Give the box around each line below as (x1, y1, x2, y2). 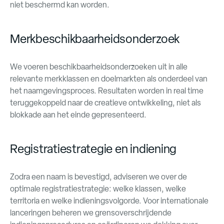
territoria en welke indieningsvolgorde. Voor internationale (10, 195, 208, 206)
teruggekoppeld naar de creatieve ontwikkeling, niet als (10, 97, 201, 108)
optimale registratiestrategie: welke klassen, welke (10, 183, 186, 194)
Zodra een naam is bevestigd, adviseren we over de (10, 171, 187, 182)
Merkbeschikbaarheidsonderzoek (10, 31, 180, 46)
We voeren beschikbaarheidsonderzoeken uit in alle (10, 61, 187, 72)
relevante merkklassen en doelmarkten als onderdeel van (10, 73, 207, 84)
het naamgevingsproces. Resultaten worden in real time (10, 85, 203, 96)
